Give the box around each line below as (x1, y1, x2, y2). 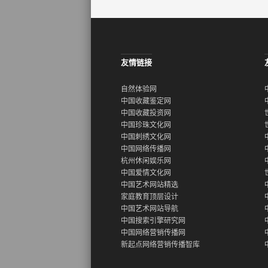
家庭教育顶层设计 (121, 193, 178, 201)
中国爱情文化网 (121, 169, 171, 177)
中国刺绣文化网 (121, 133, 171, 141)
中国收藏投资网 (121, 109, 171, 117)
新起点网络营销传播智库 (121, 240, 200, 249)
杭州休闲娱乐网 (121, 157, 171, 165)
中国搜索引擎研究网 (121, 217, 185, 225)
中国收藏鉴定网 (121, 97, 171, 105)
